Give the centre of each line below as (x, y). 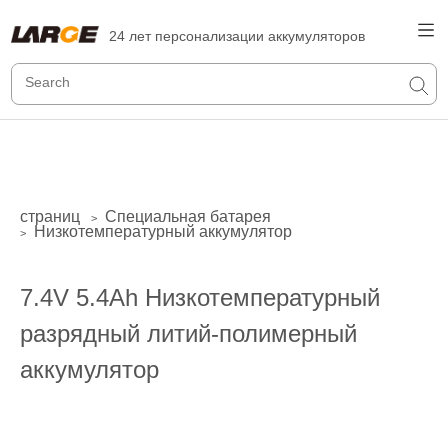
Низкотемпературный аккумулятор (163, 231)
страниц (50, 216)
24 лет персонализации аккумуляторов (237, 36)
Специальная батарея (188, 216)
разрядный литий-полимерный (188, 333)
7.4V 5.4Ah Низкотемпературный (200, 297)
